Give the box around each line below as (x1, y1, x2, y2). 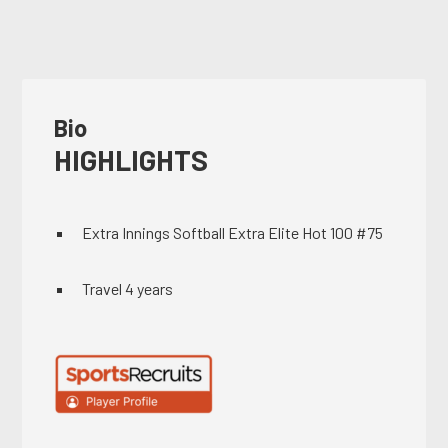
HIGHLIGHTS (54, 143, 209, 178)
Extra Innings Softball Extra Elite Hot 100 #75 (82, 223, 384, 243)
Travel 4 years (82, 279, 174, 299)
